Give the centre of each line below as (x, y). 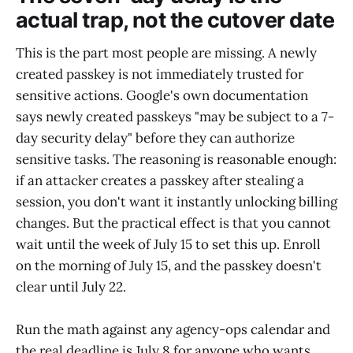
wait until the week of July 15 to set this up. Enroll (168, 245)
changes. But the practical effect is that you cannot (173, 223)
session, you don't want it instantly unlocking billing (176, 202)
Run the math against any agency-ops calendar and (173, 330)
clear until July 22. (71, 287)
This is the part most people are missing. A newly (166, 53)
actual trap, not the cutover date (175, 20)
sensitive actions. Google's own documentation (162, 96)
